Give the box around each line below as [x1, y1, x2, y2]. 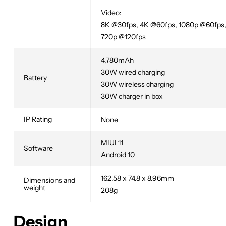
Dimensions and [24, 175, 75, 185]
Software [24, 143, 53, 153]
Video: [101, 8, 122, 17]
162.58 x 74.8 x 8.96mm [101, 173, 174, 183]
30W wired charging [101, 67, 165, 77]
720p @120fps [101, 32, 146, 41]
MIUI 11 [101, 138, 123, 147]
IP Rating [24, 114, 52, 124]
